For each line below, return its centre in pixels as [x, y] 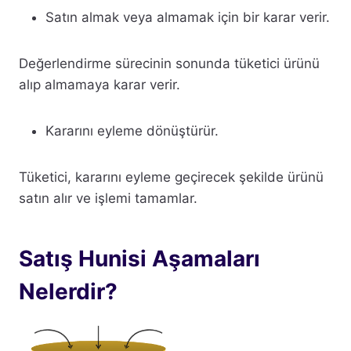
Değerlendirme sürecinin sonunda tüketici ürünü [169, 63]
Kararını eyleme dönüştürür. [132, 130]
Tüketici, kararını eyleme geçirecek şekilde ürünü [171, 177]
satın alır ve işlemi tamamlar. [108, 198]
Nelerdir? [68, 291]
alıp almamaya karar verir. [100, 84]
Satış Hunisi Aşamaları [139, 258]
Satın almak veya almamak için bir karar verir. [188, 17]
